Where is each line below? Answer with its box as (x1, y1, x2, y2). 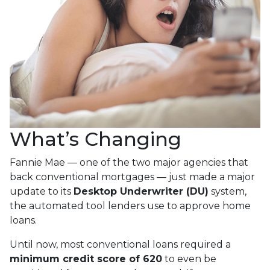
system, (209, 185, 246, 197)
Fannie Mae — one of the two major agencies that (10, 156, 248, 168)
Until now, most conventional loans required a (10, 238, 231, 250)
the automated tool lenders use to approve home (10, 199, 251, 212)
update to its (10, 185, 74, 197)
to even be (162, 253, 216, 265)
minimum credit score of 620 (10, 253, 162, 265)
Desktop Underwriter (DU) (74, 185, 209, 197)
